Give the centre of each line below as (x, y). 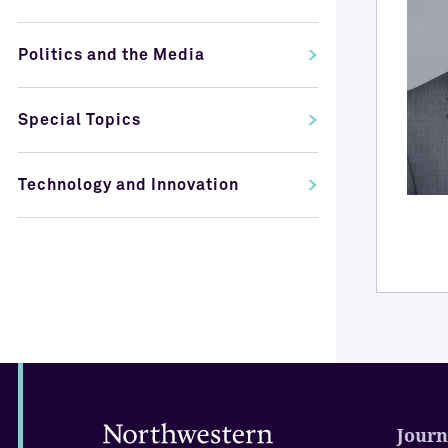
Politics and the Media (111, 55)
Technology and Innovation (128, 185)
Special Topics (79, 120)
